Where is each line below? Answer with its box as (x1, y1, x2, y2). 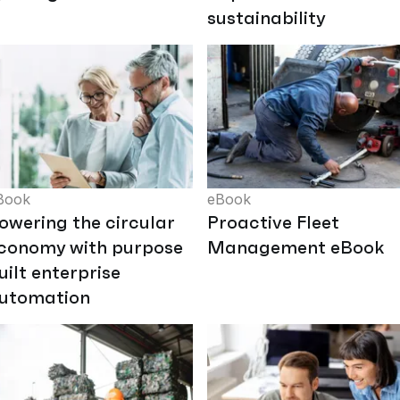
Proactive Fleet (207, 210, 339, 234)
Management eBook (207, 235, 385, 259)
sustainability (207, 6, 326, 30)
